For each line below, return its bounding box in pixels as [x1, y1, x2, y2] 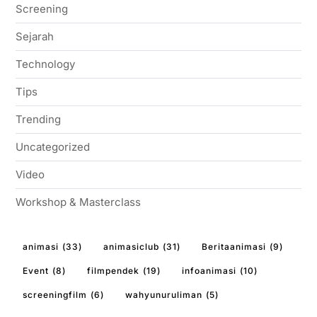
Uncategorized [15, 139, 90, 154]
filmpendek [86, 265, 139, 276]
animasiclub [103, 241, 159, 252]
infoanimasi [181, 265, 236, 276]
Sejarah [15, 29, 54, 43]
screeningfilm [22, 289, 87, 300]
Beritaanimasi [201, 241, 266, 252]
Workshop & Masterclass [15, 195, 141, 209]
